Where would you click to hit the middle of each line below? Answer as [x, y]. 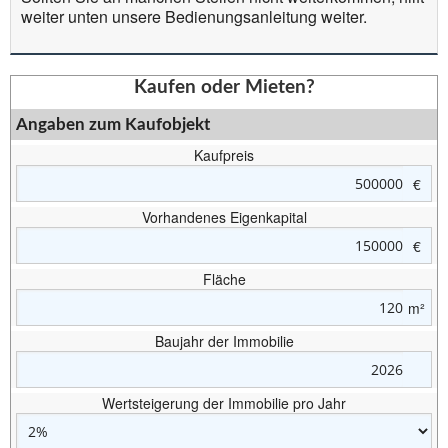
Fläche [224, 279]
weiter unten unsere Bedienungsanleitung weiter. [194, 16]
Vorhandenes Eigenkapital [224, 217]
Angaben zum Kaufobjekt [113, 124]
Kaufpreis [224, 155]
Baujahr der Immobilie [224, 341]
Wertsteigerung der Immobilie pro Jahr [224, 403]
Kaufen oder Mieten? [224, 87]
